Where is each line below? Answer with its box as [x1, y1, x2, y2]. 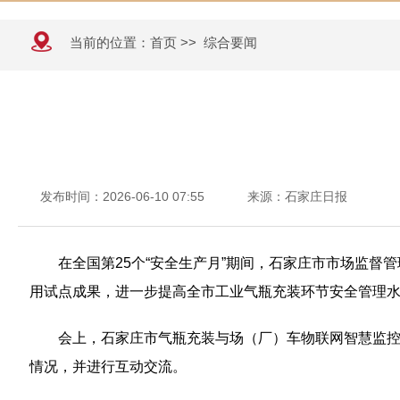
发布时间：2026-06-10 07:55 [40, 189, 204, 204]
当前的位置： [70, 35, 150, 50]
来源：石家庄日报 [247, 189, 347, 204]
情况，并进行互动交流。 [29, 359, 187, 374]
